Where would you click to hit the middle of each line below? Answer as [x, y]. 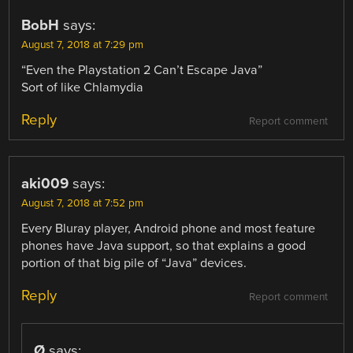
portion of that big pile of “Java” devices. [134, 264]
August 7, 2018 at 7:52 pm [83, 204]
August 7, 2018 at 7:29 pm [83, 45]
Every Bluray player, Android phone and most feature [169, 229]
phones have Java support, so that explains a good [164, 246]
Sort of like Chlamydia [83, 87]
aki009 [45, 184]
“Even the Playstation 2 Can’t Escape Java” [142, 70]
